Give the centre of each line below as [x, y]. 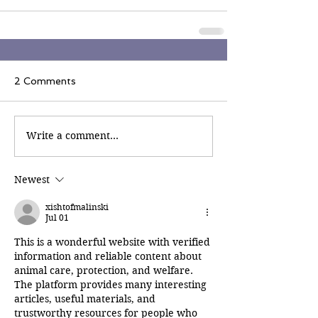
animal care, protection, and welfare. [105, 270]
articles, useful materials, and [86, 298]
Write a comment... [72, 136]
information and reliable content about [109, 256]
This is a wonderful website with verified [114, 242]
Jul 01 [57, 217]
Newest [32, 179]
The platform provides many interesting [112, 284]
